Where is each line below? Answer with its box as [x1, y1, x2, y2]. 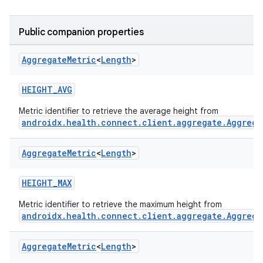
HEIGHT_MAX [22, 177, 72, 188]
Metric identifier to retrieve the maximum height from [19, 199, 222, 210]
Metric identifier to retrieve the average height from [19, 106, 218, 116]
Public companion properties [19, 26, 144, 38]
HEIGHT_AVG [22, 84, 72, 95]
